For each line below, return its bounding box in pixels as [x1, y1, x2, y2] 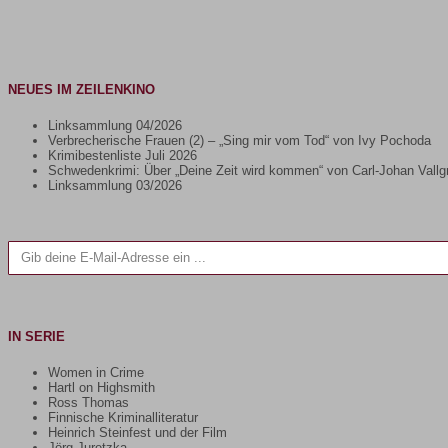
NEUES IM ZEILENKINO [8, 81, 155, 97]
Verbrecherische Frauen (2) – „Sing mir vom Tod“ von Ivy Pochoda [48, 132, 431, 148]
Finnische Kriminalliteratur [48, 409, 198, 425]
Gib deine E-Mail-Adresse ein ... [7, 231, 40, 247]
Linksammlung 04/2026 [48, 117, 182, 133]
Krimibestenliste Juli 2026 [48, 147, 197, 163]
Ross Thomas [48, 394, 129, 410]
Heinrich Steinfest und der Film [48, 424, 227, 440]
